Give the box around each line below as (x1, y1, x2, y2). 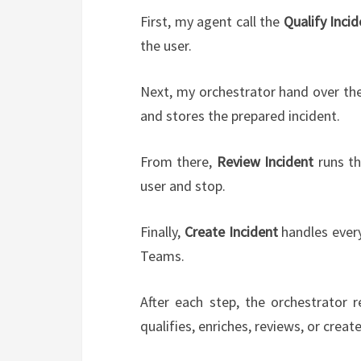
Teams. (140, 247, 185, 266)
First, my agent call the (140, 12, 284, 31)
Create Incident (184, 222, 278, 242)
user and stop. (140, 176, 226, 196)
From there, (140, 152, 217, 172)
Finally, (140, 222, 185, 242)
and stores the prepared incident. (140, 106, 340, 126)
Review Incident (216, 152, 314, 172)
